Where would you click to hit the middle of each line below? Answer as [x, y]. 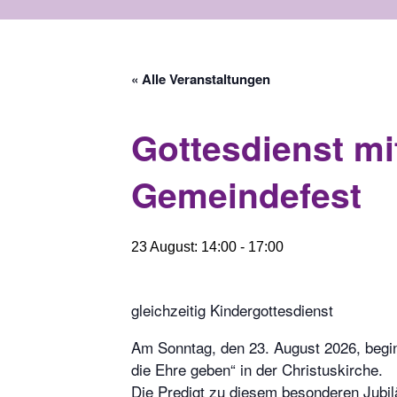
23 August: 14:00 [184, 247]
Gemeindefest [246, 194]
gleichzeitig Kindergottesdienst [232, 310]
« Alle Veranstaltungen [201, 79]
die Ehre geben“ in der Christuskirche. [257, 369]
